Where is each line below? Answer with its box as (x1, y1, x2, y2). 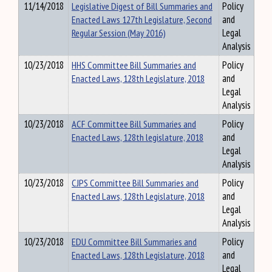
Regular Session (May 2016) (72, 26, 166, 39)
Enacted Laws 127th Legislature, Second (72, 13, 212, 26)
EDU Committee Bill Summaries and (72, 235, 197, 248)
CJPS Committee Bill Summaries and (72, 176, 199, 189)
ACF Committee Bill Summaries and (72, 117, 196, 131)
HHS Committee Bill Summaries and (72, 58, 196, 72)
